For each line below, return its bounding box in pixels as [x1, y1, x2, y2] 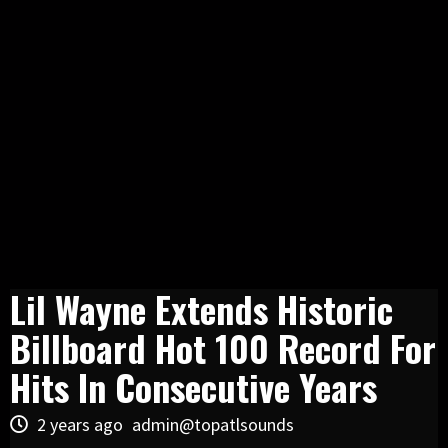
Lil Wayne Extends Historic [10, 281, 393, 335]
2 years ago [33, 412, 127, 436]
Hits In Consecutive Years [10, 359, 377, 413]
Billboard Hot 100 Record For [10, 320, 436, 374]
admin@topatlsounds [132, 412, 294, 436]
